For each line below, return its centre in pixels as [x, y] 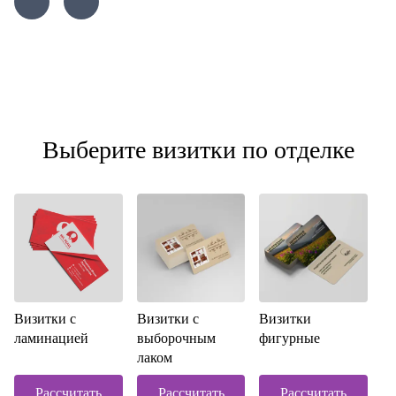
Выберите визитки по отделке [198, 150]
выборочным [176, 338]
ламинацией [51, 338]
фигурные [290, 338]
